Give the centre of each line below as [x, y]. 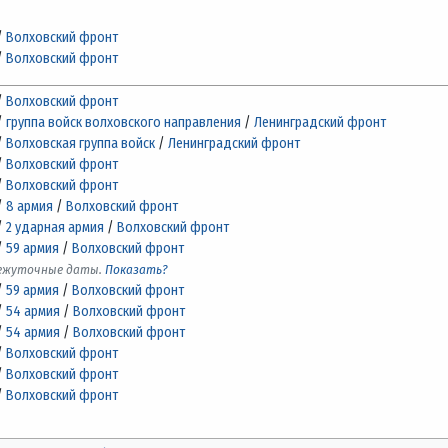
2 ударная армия [55, 227]
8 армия [30, 206]
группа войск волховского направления [124, 122]
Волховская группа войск [81, 143]
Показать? [137, 269]
